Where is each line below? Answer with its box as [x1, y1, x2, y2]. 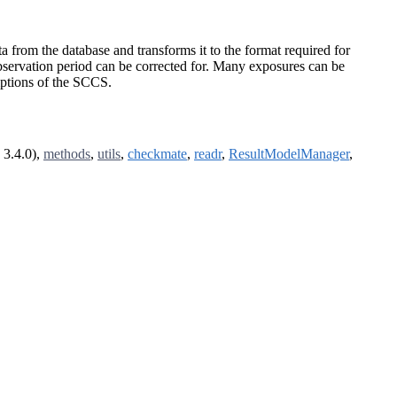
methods [43, 146, 90, 162]
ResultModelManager [229, 146, 349, 162]
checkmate [128, 146, 187, 162]
